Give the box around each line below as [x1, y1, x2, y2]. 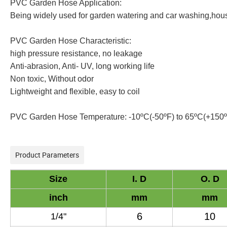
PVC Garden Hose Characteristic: [10, 36, 131, 46]
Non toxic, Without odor [10, 74, 94, 84]
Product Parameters [15, 150, 79, 160]
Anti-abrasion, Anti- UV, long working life [10, 62, 155, 71]
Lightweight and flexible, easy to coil [10, 87, 140, 96]
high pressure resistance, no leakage [10, 49, 142, 58]
